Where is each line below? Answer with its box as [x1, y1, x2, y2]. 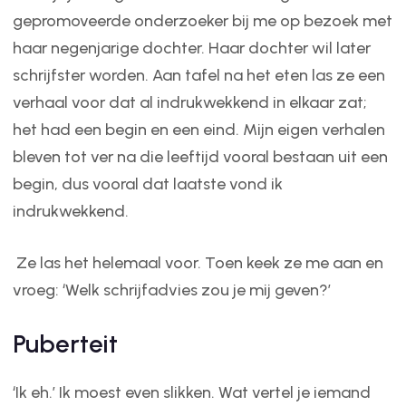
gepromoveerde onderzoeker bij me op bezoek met [12, 10, 392, 31]
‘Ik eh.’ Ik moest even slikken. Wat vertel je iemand [12, 382, 371, 402]
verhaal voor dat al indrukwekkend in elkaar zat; [12, 92, 367, 112]
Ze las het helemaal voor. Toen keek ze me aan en [12, 252, 383, 273]
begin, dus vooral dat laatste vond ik [12, 173, 283, 194]
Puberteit [12, 328, 118, 359]
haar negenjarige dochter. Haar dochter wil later [12, 37, 371, 58]
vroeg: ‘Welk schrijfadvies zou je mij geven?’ [12, 279, 331, 300]
